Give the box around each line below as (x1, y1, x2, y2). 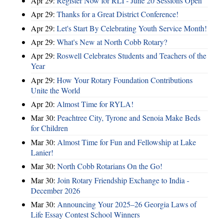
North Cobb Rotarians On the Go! (57, 161, 162, 172)
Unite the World (31, 85, 80, 95)
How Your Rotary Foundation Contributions (57, 74, 193, 85)
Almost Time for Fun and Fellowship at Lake (57, 136, 196, 147)
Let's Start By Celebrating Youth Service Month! (57, 22, 207, 33)
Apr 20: (31, 99, 57, 109)
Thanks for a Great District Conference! (57, 9, 178, 20)
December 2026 (31, 185, 80, 196)
